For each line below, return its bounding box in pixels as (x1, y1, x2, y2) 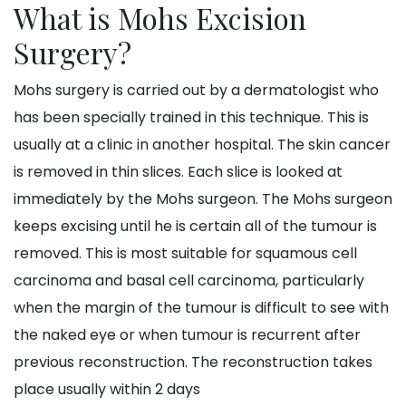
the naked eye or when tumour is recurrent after (14, 324, 361, 346)
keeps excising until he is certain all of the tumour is (14, 216, 377, 237)
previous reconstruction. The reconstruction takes (14, 352, 372, 373)
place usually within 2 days (14, 379, 204, 401)
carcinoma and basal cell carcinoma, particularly (14, 270, 364, 292)
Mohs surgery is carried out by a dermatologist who (14, 80, 379, 101)
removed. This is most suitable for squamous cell (14, 243, 357, 265)
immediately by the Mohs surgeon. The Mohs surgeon (14, 188, 392, 210)
